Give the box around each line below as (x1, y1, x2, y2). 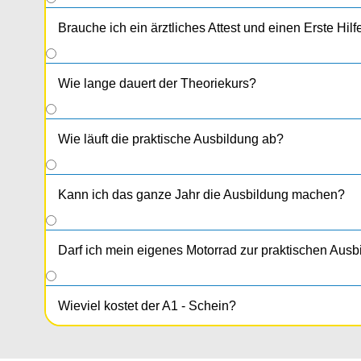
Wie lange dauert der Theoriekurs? (58, 77, 256, 91)
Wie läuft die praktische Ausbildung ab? (58, 132, 284, 147)
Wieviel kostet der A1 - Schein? (58, 299, 236, 313)
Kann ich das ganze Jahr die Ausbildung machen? (58, 188, 345, 202)
